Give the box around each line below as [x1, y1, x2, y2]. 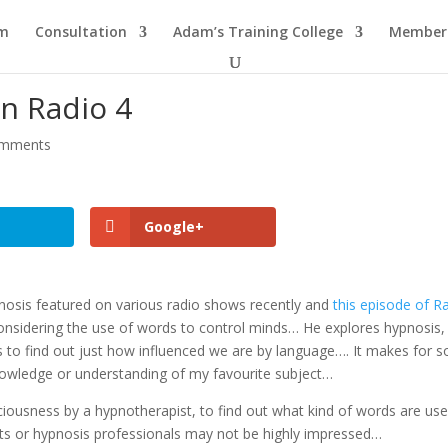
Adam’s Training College [173, 22, 343, 41]
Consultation [35, 22, 127, 41]
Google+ [144, 217, 205, 236]
